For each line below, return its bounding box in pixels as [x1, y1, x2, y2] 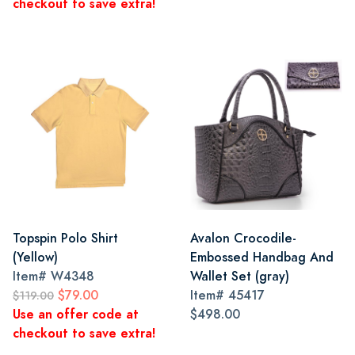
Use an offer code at [13, 305, 139, 323]
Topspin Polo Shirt [13, 229, 118, 247]
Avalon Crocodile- [190, 229, 296, 247]
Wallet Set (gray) [190, 267, 289, 285]
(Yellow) [13, 248, 58, 266]
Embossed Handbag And [190, 248, 334, 266]
